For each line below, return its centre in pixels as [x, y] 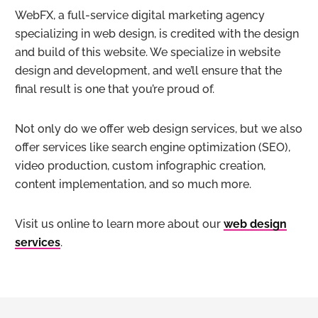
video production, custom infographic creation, [140, 165]
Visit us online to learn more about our [119, 224]
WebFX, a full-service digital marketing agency [140, 15]
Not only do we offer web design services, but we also [159, 128]
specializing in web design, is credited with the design [157, 33]
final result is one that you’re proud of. [115, 89]
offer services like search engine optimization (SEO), [153, 147]
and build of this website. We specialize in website [148, 52]
